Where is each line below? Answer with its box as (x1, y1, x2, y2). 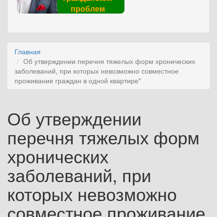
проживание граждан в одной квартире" (15, 76, 141, 85)
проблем (70, 3, 105, 14)
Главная (15, 46, 41, 56)
